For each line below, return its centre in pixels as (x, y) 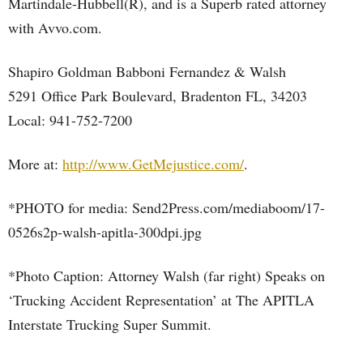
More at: (35, 164)
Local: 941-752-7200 (70, 120)
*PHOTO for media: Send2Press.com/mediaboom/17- (167, 207)
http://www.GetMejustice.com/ (153, 164)
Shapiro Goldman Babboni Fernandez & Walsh (147, 71)
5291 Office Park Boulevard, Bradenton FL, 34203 (158, 96)
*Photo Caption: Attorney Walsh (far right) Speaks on (167, 275)
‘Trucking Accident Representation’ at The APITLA (161, 300)
